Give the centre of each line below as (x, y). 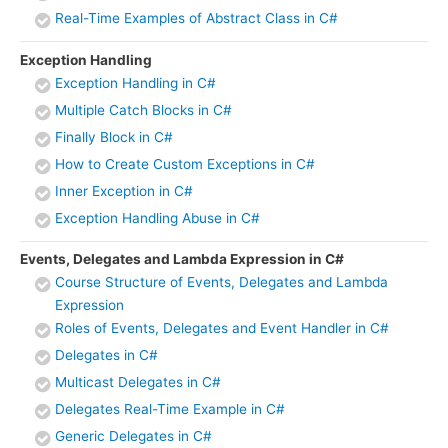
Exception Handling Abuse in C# (157, 217)
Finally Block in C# (114, 136)
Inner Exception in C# (124, 190)
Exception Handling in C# (135, 82)
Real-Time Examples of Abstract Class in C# (196, 18)
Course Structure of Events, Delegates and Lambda (221, 282)
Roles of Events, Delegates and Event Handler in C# (222, 328)
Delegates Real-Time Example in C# (170, 409)
